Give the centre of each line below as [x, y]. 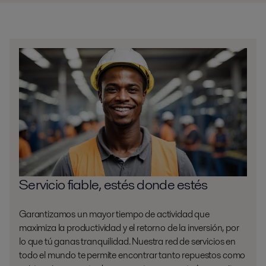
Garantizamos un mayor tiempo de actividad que [114, 214]
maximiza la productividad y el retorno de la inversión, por [129, 228]
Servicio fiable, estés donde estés [113, 185]
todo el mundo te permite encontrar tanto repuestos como [132, 255]
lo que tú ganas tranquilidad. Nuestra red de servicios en [127, 242]
